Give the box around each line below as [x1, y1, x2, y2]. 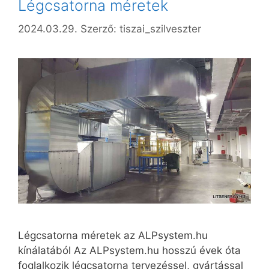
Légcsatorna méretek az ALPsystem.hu [18, 229, 208, 242]
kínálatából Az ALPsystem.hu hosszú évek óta [18, 244, 241, 257]
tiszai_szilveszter [119, 22, 201, 35]
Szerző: [80, 22, 119, 35]
